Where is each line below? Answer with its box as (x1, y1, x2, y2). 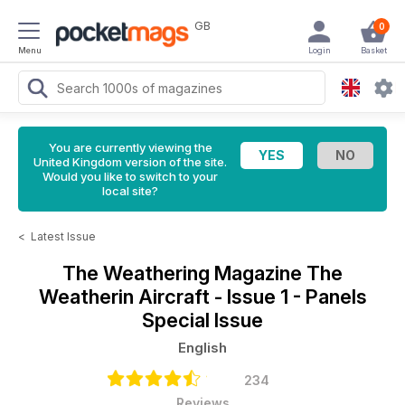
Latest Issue (31, 230, 96, 243)
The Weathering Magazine (62, 261, 306, 285)
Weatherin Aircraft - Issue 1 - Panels (38, 285, 367, 308)
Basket (360, 45, 387, 55)
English (178, 339, 227, 356)
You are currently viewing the (48, 140, 212, 155)
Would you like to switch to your (42, 169, 218, 184)
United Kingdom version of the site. (33, 155, 227, 169)
